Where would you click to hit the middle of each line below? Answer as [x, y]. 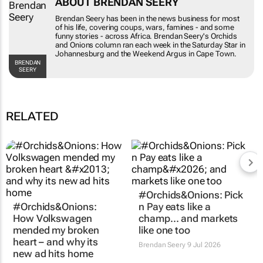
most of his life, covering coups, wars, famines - [158, 23]
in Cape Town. [167, 58]
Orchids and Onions [136, 40]
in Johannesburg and [198, 49]
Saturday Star [138, 49]
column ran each [198, 40]
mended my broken [56, 235]
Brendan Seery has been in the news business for [159, 14]
